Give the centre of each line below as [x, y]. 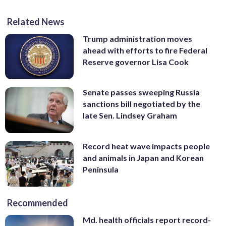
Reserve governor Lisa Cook [136, 62]
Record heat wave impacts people [146, 146]
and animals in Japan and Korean [143, 157]
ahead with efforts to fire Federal [145, 50]
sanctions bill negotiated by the [142, 104]
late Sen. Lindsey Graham [130, 116]
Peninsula [101, 169]
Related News [36, 21]
